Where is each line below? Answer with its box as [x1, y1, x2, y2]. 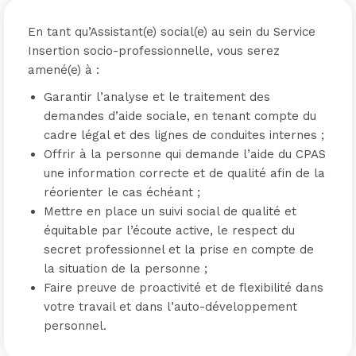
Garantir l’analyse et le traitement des [44, 90, 270, 104]
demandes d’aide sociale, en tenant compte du [44, 109, 316, 123]
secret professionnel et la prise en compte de [44, 242, 314, 257]
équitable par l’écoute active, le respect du [44, 223, 295, 238]
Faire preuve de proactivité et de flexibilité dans [44, 281, 323, 295]
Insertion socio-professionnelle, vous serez [28, 44, 280, 58]
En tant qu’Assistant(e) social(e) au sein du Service [28, 25, 315, 39]
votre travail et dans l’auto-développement [44, 300, 297, 314]
